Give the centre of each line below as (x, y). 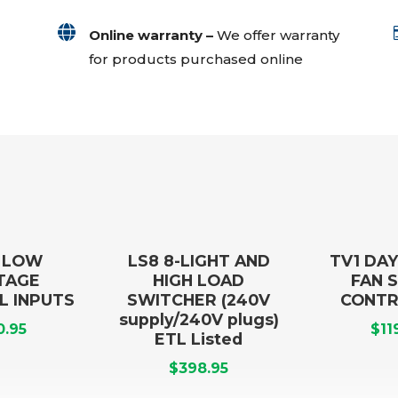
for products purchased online (195, 59)
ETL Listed (199, 338)
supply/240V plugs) (199, 319)
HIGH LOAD (199, 280)
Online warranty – (151, 35)
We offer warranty (276, 35)
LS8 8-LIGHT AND (199, 260)
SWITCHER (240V (199, 299)
